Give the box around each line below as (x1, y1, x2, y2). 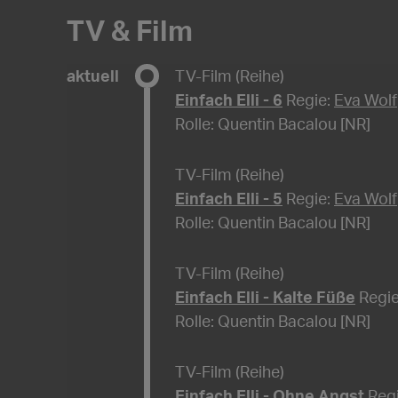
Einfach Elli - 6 (175, 90, 283, 110)
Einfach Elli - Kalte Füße (175, 287, 355, 307)
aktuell (67, 66, 119, 86)
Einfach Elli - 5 (175, 188, 283, 209)
